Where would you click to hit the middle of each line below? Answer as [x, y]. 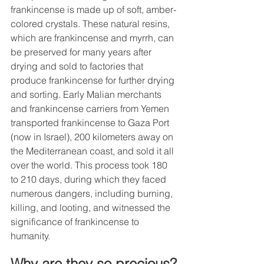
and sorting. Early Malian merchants [87, 94]
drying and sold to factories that [78, 66]
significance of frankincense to [76, 221]
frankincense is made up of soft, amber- [93, 9]
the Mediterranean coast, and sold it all [93, 151]
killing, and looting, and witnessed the [92, 207]
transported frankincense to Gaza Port [91, 122]
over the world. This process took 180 [90, 165]
